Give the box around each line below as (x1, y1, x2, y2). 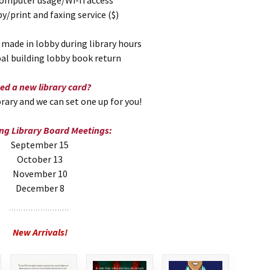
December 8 (15, 182, 64, 195)
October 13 (17, 153, 63, 166)
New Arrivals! (12, 226, 67, 239)
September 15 (11, 139, 69, 151)
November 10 (12, 168, 67, 180)
